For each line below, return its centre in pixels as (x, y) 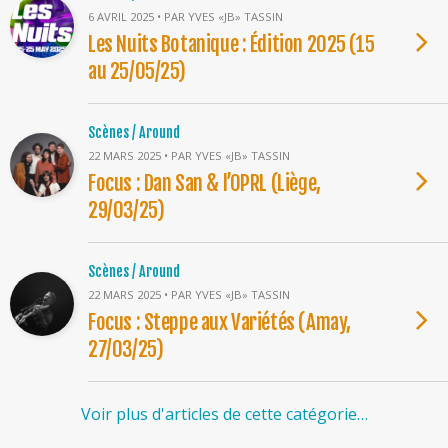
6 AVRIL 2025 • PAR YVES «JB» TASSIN (185, 16)
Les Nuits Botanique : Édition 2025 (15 (231, 44)
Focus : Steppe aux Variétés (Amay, (219, 322)
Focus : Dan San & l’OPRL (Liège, (204, 183)
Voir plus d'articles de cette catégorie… (224, 414)
